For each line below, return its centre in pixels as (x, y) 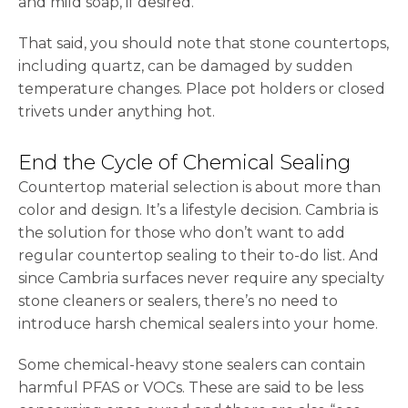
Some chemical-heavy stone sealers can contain (192, 365)
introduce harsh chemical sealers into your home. (198, 324)
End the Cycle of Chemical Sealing (184, 163)
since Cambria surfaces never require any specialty (201, 279)
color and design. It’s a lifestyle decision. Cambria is (198, 210)
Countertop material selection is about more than (199, 188)
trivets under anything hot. (117, 112)
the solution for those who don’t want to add (182, 233)
